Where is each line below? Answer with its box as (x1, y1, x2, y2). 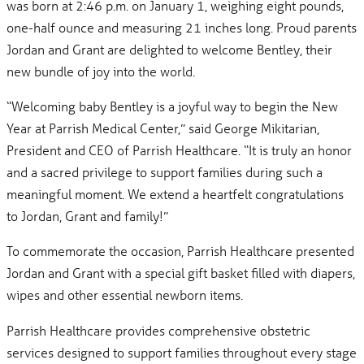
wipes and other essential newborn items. (6, 286, 244, 304)
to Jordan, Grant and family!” (6, 207, 169, 224)
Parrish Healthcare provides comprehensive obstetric (6, 321, 311, 339)
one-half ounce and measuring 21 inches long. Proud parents (6, 18, 357, 36)
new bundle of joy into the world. (6, 62, 196, 80)
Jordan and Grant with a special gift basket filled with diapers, (6, 264, 356, 282)
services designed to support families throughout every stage (6, 343, 357, 361)
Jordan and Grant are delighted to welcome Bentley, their (6, 40, 333, 58)
